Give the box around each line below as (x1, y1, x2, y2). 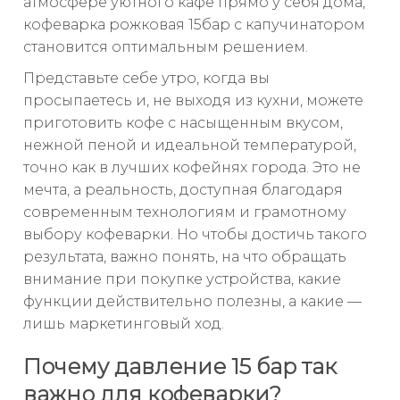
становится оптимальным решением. (23, 38, 308, 56)
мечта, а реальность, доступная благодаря (23, 181, 343, 199)
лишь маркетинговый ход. (23, 315, 224, 333)
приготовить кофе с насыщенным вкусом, (23, 114, 343, 132)
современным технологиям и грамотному (23, 204, 346, 221)
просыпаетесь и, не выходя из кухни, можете (23, 92, 363, 110)
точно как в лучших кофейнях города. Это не (23, 159, 361, 177)
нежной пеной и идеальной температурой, (23, 137, 356, 154)
